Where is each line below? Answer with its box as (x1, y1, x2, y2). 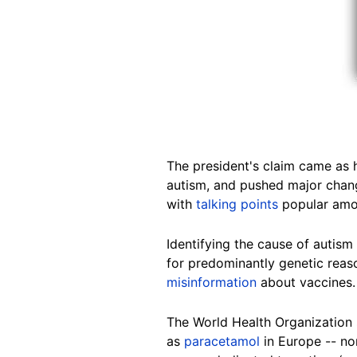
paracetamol (184, 332, 260, 349)
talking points (196, 195, 278, 212)
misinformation (167, 273, 257, 290)
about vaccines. (257, 273, 355, 290)
